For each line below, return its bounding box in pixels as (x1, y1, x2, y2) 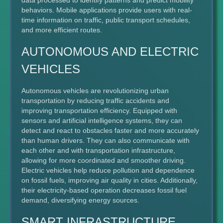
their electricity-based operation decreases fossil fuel (21, 186, 187, 194)
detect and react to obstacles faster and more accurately (21, 126, 199, 134)
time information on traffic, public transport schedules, (21, 16, 190, 24)
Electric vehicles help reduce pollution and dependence (21, 166, 195, 174)
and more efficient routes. (21, 26, 102, 34)
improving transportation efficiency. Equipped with (21, 107, 177, 114)
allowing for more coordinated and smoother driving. (21, 156, 186, 164)
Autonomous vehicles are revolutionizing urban (21, 87, 169, 95)
